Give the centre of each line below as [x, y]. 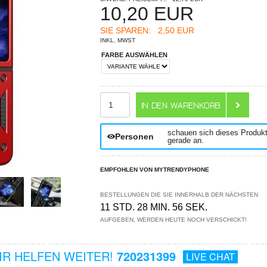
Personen [134, 136]
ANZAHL [115, 96]
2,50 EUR [173, 30]
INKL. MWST [118, 40]
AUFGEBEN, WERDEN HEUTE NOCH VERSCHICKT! [174, 220]
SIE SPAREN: [126, 30]
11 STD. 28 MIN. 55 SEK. [154, 207]
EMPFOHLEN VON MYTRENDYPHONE [155, 170]
